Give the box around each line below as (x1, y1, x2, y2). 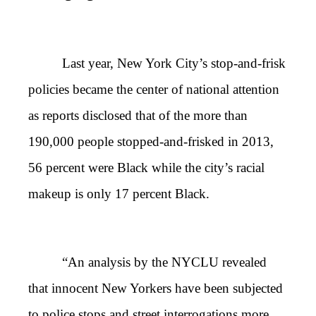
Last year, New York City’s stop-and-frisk (62, 56, 286, 71)
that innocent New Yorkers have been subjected (28, 281, 283, 296)
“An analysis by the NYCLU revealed (62, 255, 267, 270)
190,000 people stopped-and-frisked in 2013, (28, 134, 274, 150)
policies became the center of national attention (28, 82, 279, 97)
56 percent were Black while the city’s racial (28, 160, 265, 176)
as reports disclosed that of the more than (28, 108, 248, 123)
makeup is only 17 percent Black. (28, 186, 209, 202)
